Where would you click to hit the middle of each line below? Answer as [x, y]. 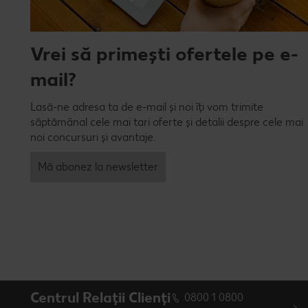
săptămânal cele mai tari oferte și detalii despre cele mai [167, 122]
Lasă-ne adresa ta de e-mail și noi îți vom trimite [147, 107]
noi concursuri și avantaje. [93, 137]
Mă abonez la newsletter [98, 167]
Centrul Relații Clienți [100, 298]
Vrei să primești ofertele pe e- [164, 54]
